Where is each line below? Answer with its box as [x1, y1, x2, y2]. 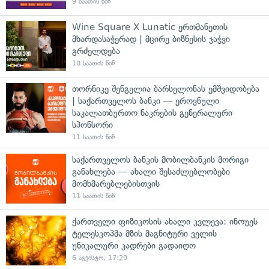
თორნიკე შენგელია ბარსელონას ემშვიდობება [72, 83, 259, 94]
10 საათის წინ [72, 59, 115, 67]
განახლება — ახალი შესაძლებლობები [72, 166, 230, 177]
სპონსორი [72, 119, 113, 130]
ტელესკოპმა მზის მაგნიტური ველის [72, 228, 217, 239]
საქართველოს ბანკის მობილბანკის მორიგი [72, 154, 249, 165]
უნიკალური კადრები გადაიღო [72, 240, 196, 251]
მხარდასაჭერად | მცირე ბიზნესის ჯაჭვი [72, 33, 230, 44]
